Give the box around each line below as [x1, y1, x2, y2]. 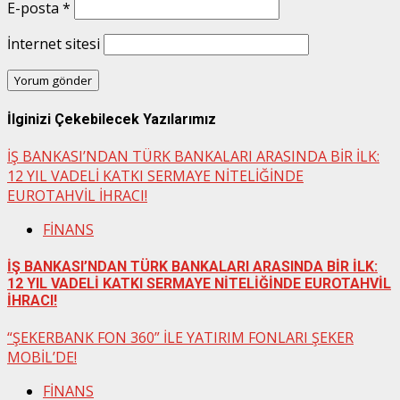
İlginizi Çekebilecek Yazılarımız [7, 110, 216, 128]
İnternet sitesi [7, 34, 100, 54]
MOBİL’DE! [7, 347, 77, 368]
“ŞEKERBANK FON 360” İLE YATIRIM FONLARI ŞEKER [7, 328, 354, 348]
